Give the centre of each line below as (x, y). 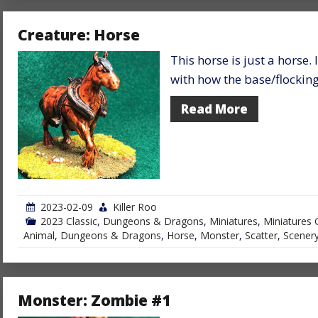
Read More (214, 109)
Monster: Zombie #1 (94, 300)
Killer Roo (135, 207)
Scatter (261, 235)
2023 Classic (69, 221)
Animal (39, 235)
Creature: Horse (79, 34)
